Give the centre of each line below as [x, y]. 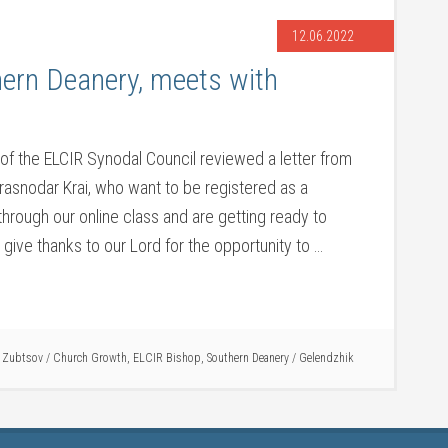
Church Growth [90, 358]
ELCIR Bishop [167, 358]
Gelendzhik [326, 358]
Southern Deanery [248, 358]
